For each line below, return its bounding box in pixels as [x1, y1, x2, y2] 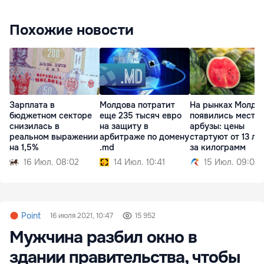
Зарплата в [9, 100, 55, 111]
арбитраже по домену [100, 131, 189, 143]
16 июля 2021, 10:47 [50, 211, 113, 221]
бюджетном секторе [9, 110, 92, 121]
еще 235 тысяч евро [100, 110, 181, 121]
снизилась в [9, 121, 60, 132]
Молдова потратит [100, 100, 175, 111]
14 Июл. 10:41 [114, 157, 165, 168]
